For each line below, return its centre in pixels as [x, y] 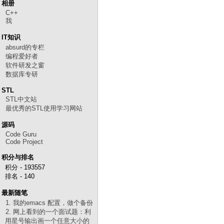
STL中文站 [21, 99]
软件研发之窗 [25, 65]
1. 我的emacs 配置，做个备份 [49, 203]
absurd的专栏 [25, 47]
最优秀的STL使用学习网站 [44, 108]
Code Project [24, 142]
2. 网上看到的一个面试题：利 [48, 212]
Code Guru [21, 134]
